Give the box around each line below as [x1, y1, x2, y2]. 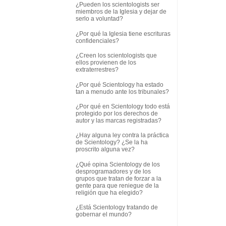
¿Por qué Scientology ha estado [76, 81, 163, 88]
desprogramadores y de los [76, 167, 151, 175]
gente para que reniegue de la [76, 182, 159, 189]
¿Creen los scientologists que [76, 52, 157, 60]
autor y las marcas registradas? [76, 117, 161, 124]
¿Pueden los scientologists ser [76, 1, 159, 9]
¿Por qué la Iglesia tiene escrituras [76, 30, 171, 37]
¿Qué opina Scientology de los [76, 160, 160, 168]
